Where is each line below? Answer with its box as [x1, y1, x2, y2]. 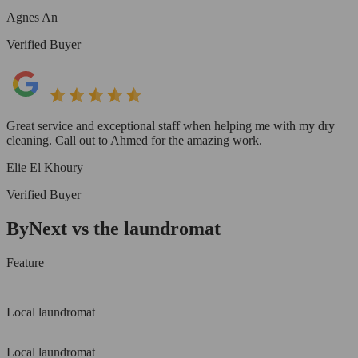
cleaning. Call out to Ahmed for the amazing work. [6, 133, 262, 147]
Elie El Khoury [6, 160, 83, 174]
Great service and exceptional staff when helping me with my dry [6, 118, 335, 133]
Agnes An [6, 10, 58, 24]
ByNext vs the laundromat [6, 217, 221, 239]
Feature [6, 255, 44, 269]
